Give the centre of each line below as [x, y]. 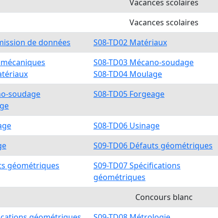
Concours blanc [164, 197]
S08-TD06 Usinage [127, 126]
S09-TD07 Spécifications [137, 165]
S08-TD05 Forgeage [129, 94]
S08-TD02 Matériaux [130, 42]
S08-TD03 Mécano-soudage [144, 62]
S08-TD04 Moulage [128, 74]
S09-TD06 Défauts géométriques [153, 145]
